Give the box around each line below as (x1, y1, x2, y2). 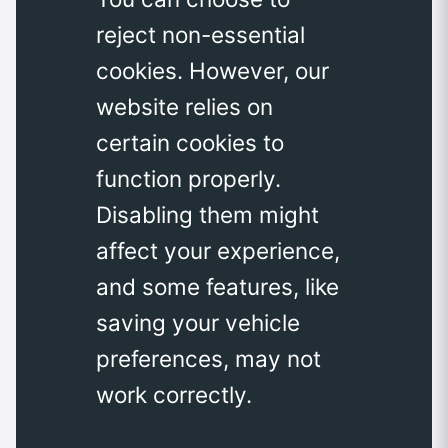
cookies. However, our (96, 57, 329, 85)
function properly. (96, 165, 281, 193)
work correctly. (96, 381, 252, 409)
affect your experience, (96, 237, 340, 265)
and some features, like (96, 273, 339, 301)
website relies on (96, 93, 273, 121)
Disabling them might (96, 201, 319, 229)
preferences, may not (96, 345, 321, 373)
